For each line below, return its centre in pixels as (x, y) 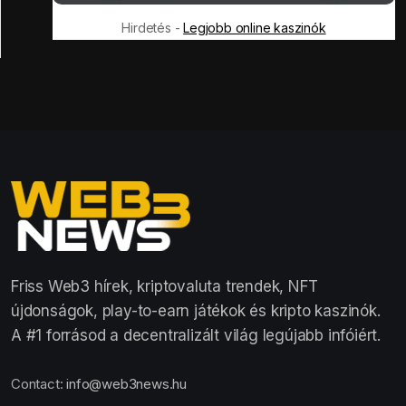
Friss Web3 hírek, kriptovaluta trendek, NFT (164, 287)
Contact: (39, 384)
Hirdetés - (153, 28)
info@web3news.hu (127, 384)
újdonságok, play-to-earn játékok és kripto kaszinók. (196, 311)
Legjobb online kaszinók (255, 28)
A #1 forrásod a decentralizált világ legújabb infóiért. (196, 336)
